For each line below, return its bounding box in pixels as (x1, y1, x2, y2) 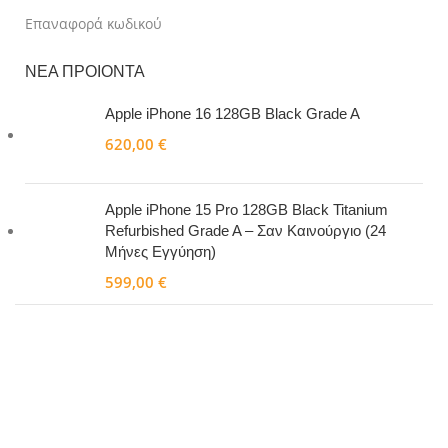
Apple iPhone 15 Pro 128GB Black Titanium (105, 201, 388, 219)
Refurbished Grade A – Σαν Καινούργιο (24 (105, 222, 386, 240)
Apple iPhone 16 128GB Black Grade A (105, 105, 360, 123)
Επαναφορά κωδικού (25, 14, 162, 34)
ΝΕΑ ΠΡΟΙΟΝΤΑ (25, 63, 145, 81)
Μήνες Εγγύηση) (105, 243, 216, 261)
